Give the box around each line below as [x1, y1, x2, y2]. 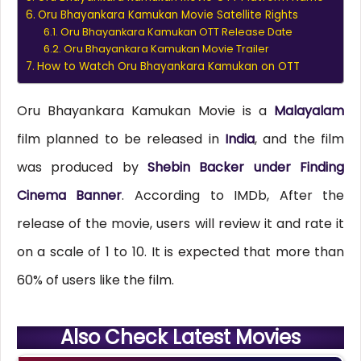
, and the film [255, 130, 345, 149]
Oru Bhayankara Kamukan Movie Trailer [63, 42, 269, 56]
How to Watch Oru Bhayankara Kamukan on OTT [36, 59, 300, 75]
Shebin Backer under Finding [147, 158, 345, 177]
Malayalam [274, 102, 345, 121]
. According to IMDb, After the [122, 186, 345, 205]
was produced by [16, 158, 147, 177]
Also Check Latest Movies [60, 324, 301, 351]
